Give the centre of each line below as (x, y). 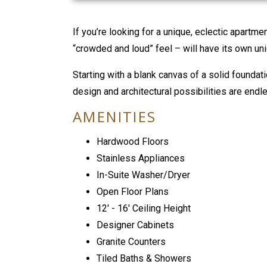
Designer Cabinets (135, 225)
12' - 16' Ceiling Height (144, 209)
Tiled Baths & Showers (144, 259)
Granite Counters (131, 242)
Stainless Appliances (141, 159)
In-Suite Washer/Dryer (143, 175)
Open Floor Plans (133, 192)
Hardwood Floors (133, 142)
